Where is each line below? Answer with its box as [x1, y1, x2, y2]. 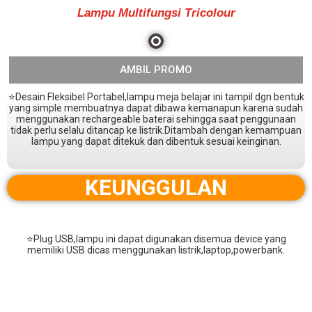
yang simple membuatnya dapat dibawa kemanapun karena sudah [9, 102, 303, 114]
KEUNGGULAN [84, 175, 228, 201]
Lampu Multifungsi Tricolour [77, 6, 235, 19]
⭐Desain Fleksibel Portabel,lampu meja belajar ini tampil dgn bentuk [8, 91, 304, 102]
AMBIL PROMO [120, 63, 192, 76]
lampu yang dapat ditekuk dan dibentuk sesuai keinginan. [31, 136, 281, 147]
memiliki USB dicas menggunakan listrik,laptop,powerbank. [27, 244, 285, 256]
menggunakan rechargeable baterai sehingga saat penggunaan [16, 114, 296, 125]
